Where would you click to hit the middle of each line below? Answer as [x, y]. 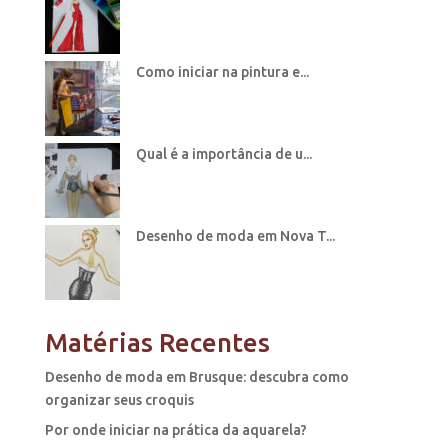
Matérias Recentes [157, 342]
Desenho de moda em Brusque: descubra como [196, 376]
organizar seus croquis [119, 399]
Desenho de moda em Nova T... [235, 235]
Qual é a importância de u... [223, 153]
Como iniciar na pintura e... [222, 71]
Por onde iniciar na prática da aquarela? [175, 429]
